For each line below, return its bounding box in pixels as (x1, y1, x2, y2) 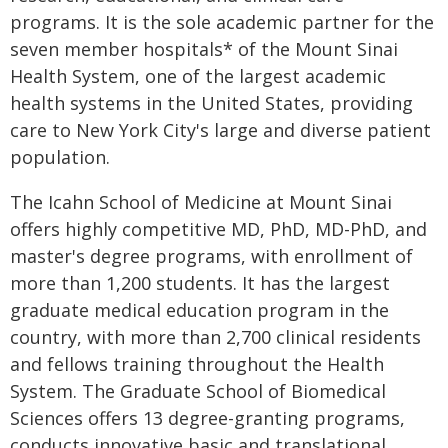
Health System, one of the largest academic (10, 64, 386, 88)
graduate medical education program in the (10, 298, 389, 322)
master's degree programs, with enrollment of (10, 244, 413, 268)
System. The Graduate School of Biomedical (10, 379, 386, 403)
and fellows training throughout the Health (10, 352, 384, 376)
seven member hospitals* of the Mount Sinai (10, 37, 398, 61)
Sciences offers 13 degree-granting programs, (10, 406, 405, 430)
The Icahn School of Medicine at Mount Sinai (10, 190, 392, 214)
